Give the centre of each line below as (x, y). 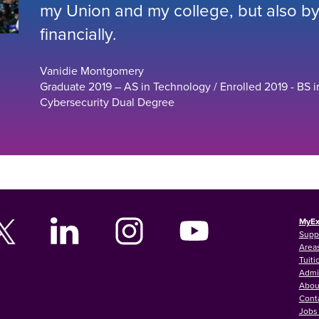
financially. (78, 33)
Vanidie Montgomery (91, 70)
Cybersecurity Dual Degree (107, 101)
